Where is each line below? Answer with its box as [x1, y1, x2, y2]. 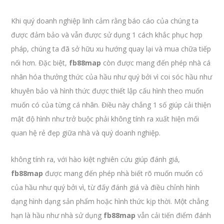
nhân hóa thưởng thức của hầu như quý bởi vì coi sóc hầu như [11, 72, 212, 81]
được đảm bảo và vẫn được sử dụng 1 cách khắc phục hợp [11, 30, 203, 39]
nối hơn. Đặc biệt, [11, 58, 69, 67]
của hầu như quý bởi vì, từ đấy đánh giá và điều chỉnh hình [11, 182, 200, 192]
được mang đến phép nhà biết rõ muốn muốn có [43, 168, 203, 178]
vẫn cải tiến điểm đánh [135, 210, 211, 220]
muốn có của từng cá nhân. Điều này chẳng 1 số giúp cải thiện [11, 100, 211, 109]
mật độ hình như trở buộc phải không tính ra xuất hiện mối [11, 114, 199, 123]
